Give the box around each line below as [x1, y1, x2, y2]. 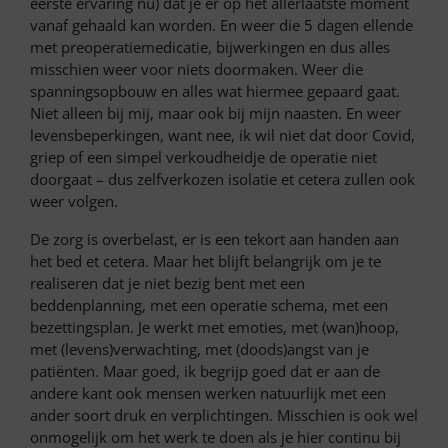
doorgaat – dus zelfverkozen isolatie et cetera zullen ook [30, 169, 415, 190]
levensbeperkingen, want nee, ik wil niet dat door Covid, [30, 125, 415, 146]
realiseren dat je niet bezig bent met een [30, 273, 305, 294]
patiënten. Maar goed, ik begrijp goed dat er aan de [30, 361, 380, 382]
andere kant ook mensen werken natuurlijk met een [30, 383, 386, 404]
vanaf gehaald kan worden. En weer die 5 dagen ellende [30, 15, 413, 36]
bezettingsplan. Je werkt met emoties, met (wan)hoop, [30, 317, 399, 338]
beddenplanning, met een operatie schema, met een [30, 295, 388, 316]
